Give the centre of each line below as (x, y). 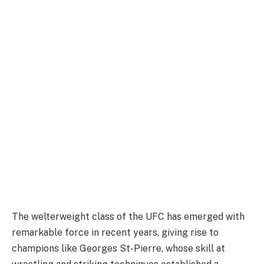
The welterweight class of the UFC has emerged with (128, 217)
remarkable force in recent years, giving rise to (115, 233)
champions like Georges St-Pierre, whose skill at (118, 249)
